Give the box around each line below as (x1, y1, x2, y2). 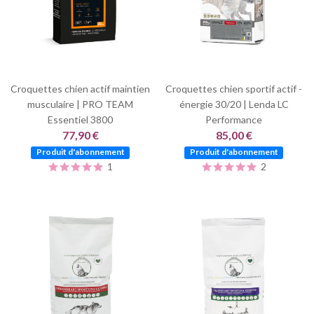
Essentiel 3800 (48, 113, 113, 125)
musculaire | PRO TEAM (27, 97, 133, 110)
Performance (205, 113, 262, 125)
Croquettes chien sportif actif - (165, 82, 302, 95)
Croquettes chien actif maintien (11, 82, 150, 95)
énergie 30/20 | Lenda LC (179, 97, 289, 110)
